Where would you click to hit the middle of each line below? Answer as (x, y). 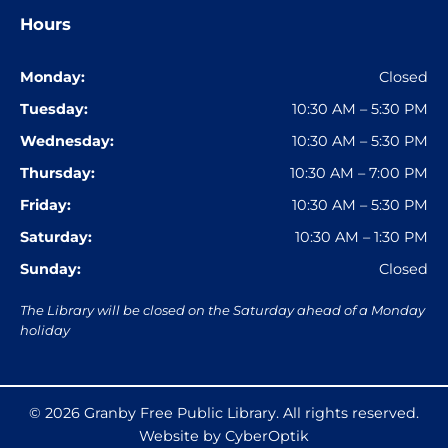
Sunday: (50, 268)
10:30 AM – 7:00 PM (359, 172)
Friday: (45, 204)
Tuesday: (54, 108)
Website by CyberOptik (224, 436)
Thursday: (57, 172)
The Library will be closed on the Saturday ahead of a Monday (222, 310)
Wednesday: (67, 140)
